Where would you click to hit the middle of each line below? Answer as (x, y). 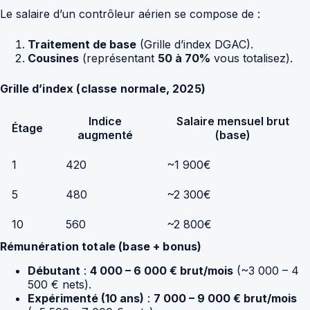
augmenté (105, 135)
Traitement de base (82, 45)
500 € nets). (60, 284)
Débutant (54, 270)
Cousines (53, 58)
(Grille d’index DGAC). (195, 45)
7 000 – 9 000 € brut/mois (225, 298)
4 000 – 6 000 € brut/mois (162, 270)
